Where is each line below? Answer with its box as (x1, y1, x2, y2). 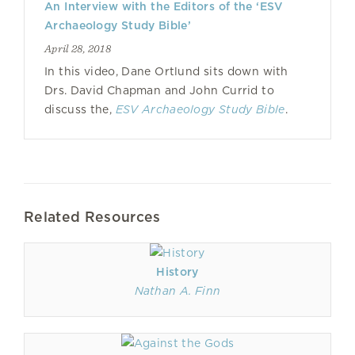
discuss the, (44, 103, 116, 116)
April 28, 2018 (44, 42, 111, 55)
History (156, 265, 199, 278)
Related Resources (24, 208, 161, 225)
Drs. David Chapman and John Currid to (44, 84, 274, 97)
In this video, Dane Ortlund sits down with (44, 65, 288, 78)
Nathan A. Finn (134, 284, 221, 297)
